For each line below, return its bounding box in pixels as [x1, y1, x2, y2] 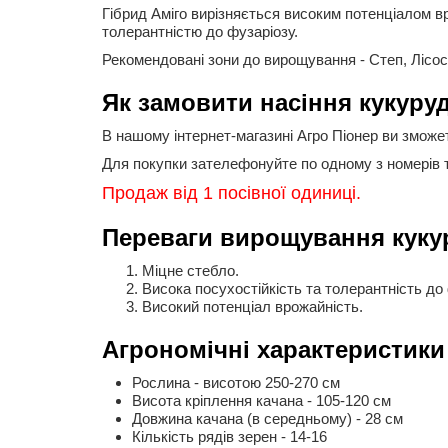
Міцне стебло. [142, 262, 239, 279]
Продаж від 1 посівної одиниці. [102, 183, 361, 203]
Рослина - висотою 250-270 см [132, 374, 340, 391]
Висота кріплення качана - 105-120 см [132, 392, 391, 409]
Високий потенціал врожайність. [142, 298, 363, 315]
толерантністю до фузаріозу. [102, 23, 306, 40]
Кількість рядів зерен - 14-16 [132, 428, 327, 445]
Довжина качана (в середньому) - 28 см [132, 410, 403, 427]
